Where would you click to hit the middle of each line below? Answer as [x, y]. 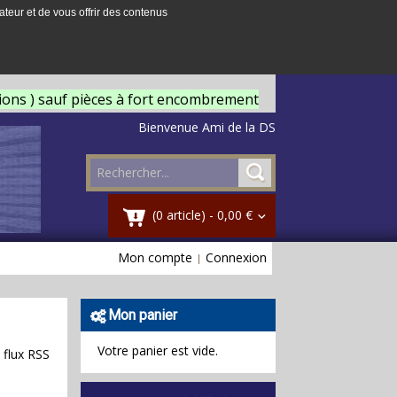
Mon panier [143, 315]
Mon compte [155, 257]
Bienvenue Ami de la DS [207, 127]
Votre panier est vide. [158, 350]
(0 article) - [185, 215]
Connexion [236, 257]
